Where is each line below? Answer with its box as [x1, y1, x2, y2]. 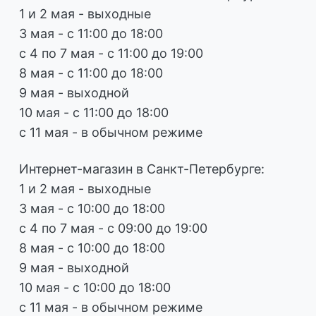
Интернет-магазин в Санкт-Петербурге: [19, 161, 265, 176]
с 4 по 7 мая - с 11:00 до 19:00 [19, 45, 203, 61]
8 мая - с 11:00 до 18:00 [19, 65, 163, 80]
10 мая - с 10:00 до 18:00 [19, 279, 171, 295]
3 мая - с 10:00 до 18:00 [19, 200, 165, 216]
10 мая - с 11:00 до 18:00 [19, 104, 169, 120]
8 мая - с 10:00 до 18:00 [19, 240, 165, 255]
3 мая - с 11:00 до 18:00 [19, 25, 163, 41]
